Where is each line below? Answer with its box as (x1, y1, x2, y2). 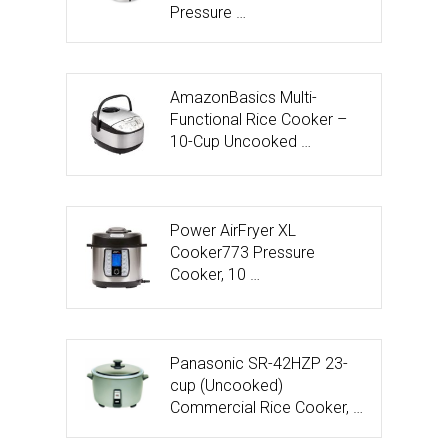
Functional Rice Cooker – (170, 109, 347, 129)
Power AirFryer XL (170, 220, 296, 240)
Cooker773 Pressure (170, 242, 315, 262)
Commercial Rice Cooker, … (170, 397, 363, 417)
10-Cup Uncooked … (170, 131, 311, 151)
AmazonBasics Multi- (170, 87, 317, 107)
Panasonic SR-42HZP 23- (170, 353, 348, 373)
